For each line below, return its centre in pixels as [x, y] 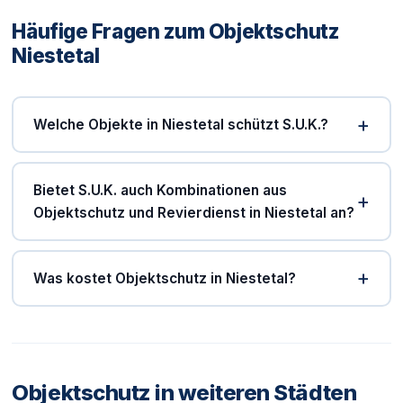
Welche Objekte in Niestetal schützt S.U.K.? [181, 125]
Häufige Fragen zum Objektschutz [176, 31]
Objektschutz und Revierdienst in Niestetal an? [194, 213]
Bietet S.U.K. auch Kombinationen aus [161, 191]
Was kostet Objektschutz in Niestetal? [165, 278]
